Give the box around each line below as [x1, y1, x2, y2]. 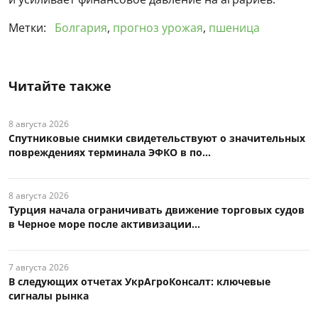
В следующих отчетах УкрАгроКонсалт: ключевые [9, 274, 270, 288]
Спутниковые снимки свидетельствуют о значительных [9, 131, 305, 145]
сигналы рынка [9, 288, 89, 302]
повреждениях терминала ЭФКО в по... [9, 145, 211, 159]
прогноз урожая [113, 19, 203, 35]
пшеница [209, 19, 260, 35]
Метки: [9, 19, 49, 35]
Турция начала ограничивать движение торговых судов [9, 202, 305, 216]
